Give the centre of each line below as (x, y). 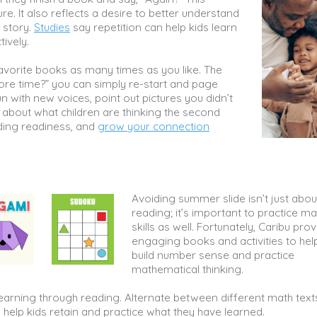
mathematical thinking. (188, 269)
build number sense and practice (213, 255)
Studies (52, 27)
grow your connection (154, 126)
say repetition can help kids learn (154, 27)
